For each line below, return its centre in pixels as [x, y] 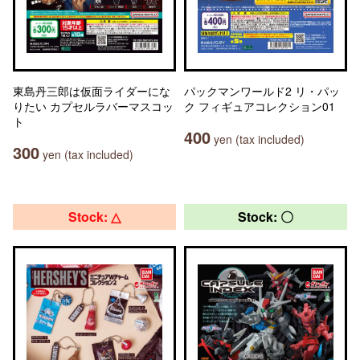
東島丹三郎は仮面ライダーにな [92, 91]
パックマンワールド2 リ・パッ [262, 91]
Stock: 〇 [266, 217]
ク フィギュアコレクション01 [260, 106]
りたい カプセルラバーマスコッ [93, 106]
